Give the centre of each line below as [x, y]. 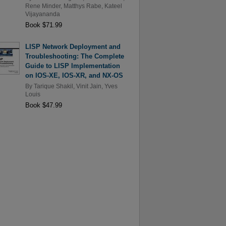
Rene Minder [43, 6]
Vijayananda [42, 14]
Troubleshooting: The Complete [74, 56]
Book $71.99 [43, 25]
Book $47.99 [43, 105]
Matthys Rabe [82, 6]
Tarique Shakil [53, 86]
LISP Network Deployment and [73, 47]
